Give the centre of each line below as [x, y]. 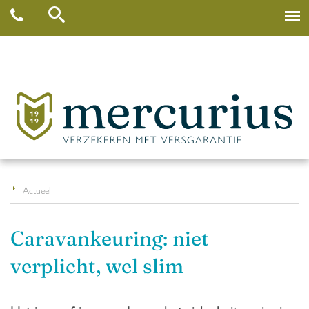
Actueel [37, 189]
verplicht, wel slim [97, 266]
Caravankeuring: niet [110, 238]
